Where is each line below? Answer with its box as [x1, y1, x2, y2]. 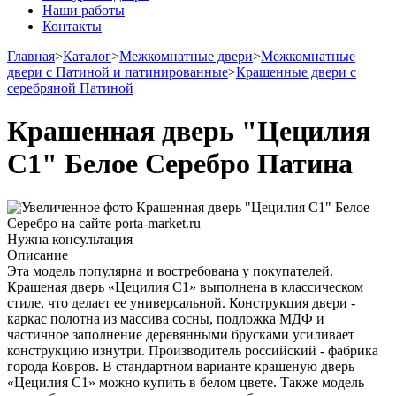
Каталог [63, 49, 111, 64]
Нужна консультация [7, 231, 133, 247]
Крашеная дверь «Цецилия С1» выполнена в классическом [7, 278, 363, 294]
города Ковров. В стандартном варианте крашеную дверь [7, 358, 354, 374]
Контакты [42, 19, 102, 34]
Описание [7, 247, 68, 263]
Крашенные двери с [236, 65, 356, 80]
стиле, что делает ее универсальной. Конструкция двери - [7, 294, 355, 310]
